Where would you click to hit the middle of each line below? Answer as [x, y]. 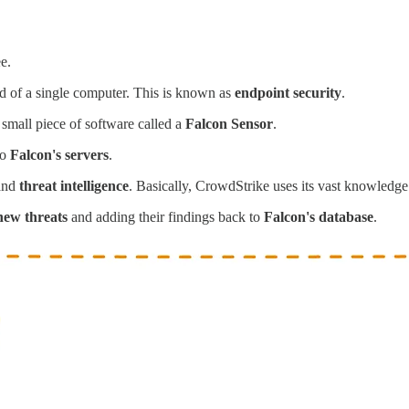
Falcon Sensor [229, 124]
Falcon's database [319, 217]
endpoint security [288, 93]
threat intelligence [74, 186]
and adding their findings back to [166, 217]
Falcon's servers [59, 155]
